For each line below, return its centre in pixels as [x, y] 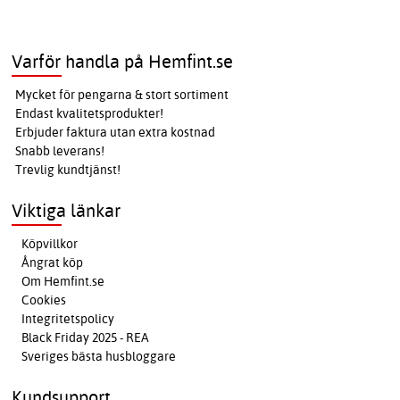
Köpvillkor [50, 244]
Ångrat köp [53, 263]
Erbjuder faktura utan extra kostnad [116, 133]
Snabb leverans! [60, 151]
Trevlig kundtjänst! [68, 170]
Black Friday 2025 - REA [86, 338]
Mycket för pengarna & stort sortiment [122, 95]
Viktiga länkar [67, 211]
